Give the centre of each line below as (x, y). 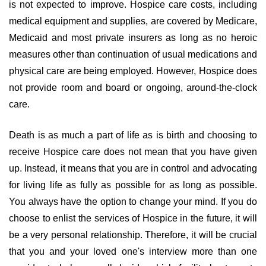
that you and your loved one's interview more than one (133, 251)
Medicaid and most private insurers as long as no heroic (133, 38)
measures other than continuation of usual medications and (133, 54)
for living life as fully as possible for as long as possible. (133, 185)
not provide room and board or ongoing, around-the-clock (133, 88)
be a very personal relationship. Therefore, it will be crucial (133, 235)
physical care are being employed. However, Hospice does (133, 71)
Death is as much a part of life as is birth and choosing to (133, 135)
